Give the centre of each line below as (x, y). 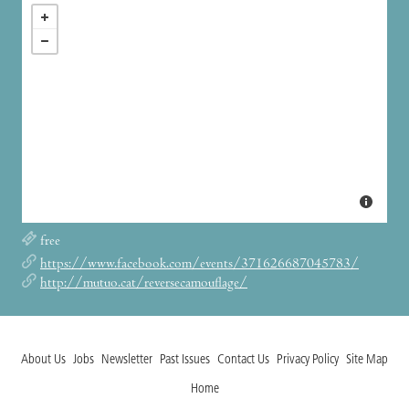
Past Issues (185, 360)
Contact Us (243, 360)
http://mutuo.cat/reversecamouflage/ (144, 283)
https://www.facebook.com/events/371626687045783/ (199, 264)
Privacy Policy (308, 360)
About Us (43, 360)
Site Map (367, 360)
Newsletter (127, 360)
